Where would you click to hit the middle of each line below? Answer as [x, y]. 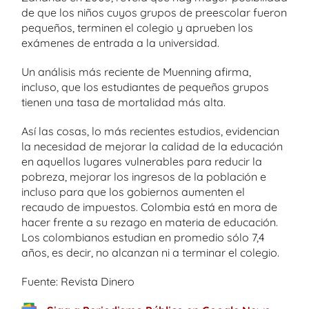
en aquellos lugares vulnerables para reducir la [142, 161]
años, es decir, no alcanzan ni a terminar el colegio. [150, 252]
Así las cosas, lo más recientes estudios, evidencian [150, 131]
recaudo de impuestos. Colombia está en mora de [149, 207]
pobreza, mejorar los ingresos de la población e [144, 177]
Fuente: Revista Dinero [78, 281]
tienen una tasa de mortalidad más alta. [123, 102]
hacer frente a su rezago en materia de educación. [150, 222]
